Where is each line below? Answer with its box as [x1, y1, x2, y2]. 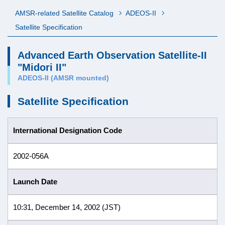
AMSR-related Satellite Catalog [15, 9, 114, 17]
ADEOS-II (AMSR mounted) [18, 74, 109, 82]
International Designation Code [13, 126, 122, 135]
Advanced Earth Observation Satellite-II [18, 50, 207, 61]
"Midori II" [18, 62, 66, 73]
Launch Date [13, 177, 57, 186]
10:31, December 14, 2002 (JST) [13, 203, 121, 211]
